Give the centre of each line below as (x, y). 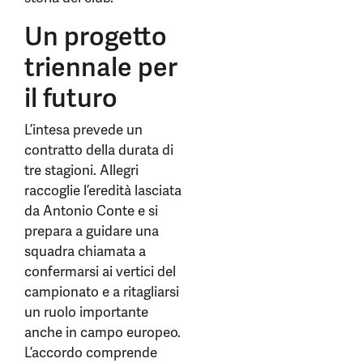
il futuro (71, 98)
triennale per (101, 67)
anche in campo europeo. (102, 332)
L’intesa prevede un (83, 130)
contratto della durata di (99, 150)
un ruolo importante (86, 312)
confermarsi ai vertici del (100, 271)
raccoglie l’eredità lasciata (103, 190)
